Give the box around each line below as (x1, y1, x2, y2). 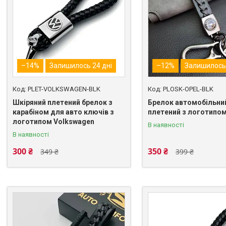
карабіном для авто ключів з (13, 108, 114, 117)
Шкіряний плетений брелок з (13, 98, 112, 107)
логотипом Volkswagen (13, 118, 94, 126)
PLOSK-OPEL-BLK (162, 85, 213, 93)
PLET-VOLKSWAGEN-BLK (28, 85, 100, 93)
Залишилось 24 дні (49, 62, 112, 70)
